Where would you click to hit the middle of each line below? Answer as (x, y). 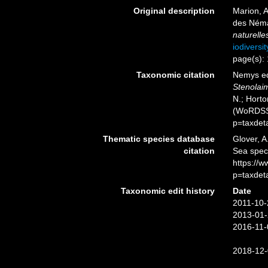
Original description (174, 11)
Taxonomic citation (175, 75)
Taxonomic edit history (167, 191)
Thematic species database (159, 139)
